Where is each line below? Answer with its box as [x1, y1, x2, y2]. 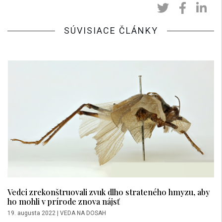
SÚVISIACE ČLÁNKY [63, 25, 158, 36]
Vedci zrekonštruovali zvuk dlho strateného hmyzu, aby [7, 186, 210, 197]
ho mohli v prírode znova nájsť [7, 195, 120, 207]
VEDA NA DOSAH [60, 209, 106, 217]
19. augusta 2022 [7, 209, 55, 217]
